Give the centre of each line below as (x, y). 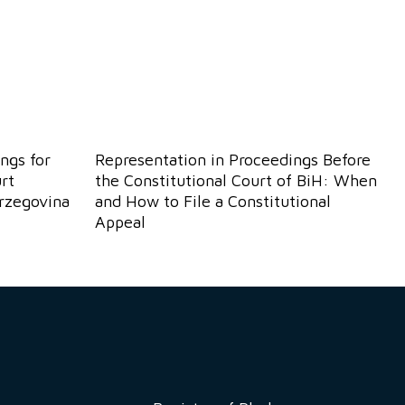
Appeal (120, 221)
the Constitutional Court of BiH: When (235, 180)
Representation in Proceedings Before (232, 159)
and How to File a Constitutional (212, 201)
